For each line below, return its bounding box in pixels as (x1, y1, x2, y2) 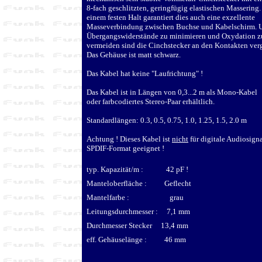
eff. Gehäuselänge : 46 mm (87, 235, 186, 244)
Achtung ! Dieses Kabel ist (87, 134, 172, 143)
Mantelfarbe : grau (87, 192, 184, 202)
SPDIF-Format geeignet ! (87, 143, 164, 153)
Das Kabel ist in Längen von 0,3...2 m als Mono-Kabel (87, 87, 257, 96)
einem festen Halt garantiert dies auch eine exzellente (87, 12, 255, 22)
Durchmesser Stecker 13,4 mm (87, 220, 188, 230)
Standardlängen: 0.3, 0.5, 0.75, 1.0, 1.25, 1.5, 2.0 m (87, 115, 247, 125)
